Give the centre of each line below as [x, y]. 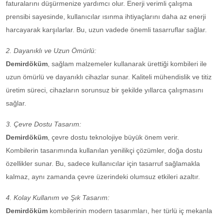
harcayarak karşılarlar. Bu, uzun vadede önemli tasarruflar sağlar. [106, 30]
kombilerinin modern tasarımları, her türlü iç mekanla [131, 211]
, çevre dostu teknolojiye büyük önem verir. [113, 137]
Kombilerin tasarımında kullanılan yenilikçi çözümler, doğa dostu [104, 150]
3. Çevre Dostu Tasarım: [44, 124]
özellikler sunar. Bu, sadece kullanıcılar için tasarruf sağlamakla [103, 163]
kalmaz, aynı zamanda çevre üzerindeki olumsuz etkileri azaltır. [103, 177]
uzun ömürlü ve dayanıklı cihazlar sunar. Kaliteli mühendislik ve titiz [109, 77]
